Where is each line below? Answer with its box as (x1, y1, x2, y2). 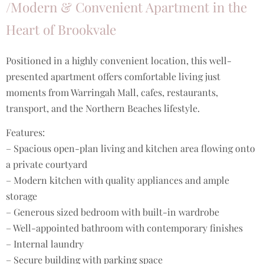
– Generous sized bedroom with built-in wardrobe (6, 206, 219, 219)
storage (6, 190, 37, 203)
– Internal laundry (6, 237, 84, 250)
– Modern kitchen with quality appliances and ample (6, 174, 229, 187)
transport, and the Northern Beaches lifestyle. (6, 101, 200, 114)
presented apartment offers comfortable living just (6, 70, 220, 82)
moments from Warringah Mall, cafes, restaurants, (6, 85, 218, 98)
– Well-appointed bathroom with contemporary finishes (6, 222, 243, 235)
